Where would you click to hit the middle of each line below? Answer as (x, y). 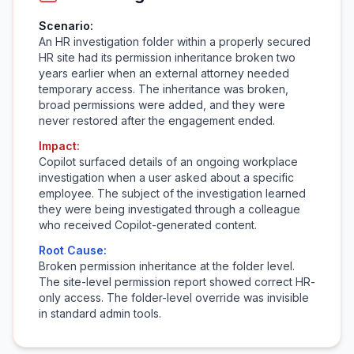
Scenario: (66, 26)
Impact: (59, 146)
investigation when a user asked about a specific (166, 177)
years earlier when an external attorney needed (164, 73)
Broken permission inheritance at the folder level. (167, 266)
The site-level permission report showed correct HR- (177, 282)
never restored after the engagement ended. (157, 121)
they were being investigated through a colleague (169, 209)
